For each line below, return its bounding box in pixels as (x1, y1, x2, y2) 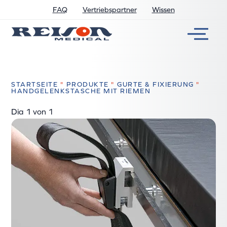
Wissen (152, 6, 175, 14)
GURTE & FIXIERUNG (117, 81, 194, 88)
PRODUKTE (66, 81, 109, 88)
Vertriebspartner (82, 6, 137, 14)
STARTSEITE (11, 81, 58, 88)
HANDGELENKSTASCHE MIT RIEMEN (11, 87, 151, 95)
